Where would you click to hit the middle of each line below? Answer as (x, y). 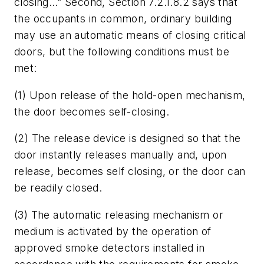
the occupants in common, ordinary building (123, 19)
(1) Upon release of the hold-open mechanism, (130, 95)
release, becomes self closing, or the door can (130, 171)
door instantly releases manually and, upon (121, 155)
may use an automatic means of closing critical (130, 35)
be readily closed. (58, 188)
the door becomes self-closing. (92, 111)
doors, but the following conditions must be (122, 52)
